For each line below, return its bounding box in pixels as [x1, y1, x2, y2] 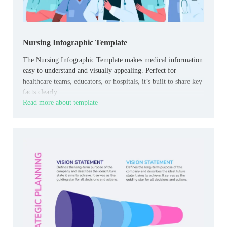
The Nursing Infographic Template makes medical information [23, 56, 203, 64]
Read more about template [23, 98, 98, 106]
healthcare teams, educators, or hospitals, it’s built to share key [23, 77, 202, 85]
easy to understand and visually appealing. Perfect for [23, 66, 176, 74]
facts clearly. [23, 88, 59, 96]
